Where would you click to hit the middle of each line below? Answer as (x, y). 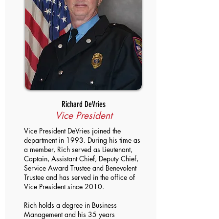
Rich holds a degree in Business (70, 205)
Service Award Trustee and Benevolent (80, 168)
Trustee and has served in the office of (79, 177)
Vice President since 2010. (64, 186)
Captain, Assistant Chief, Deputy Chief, (81, 159)
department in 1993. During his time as (82, 140)
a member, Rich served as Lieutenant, (78, 149)
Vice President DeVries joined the (72, 131)
